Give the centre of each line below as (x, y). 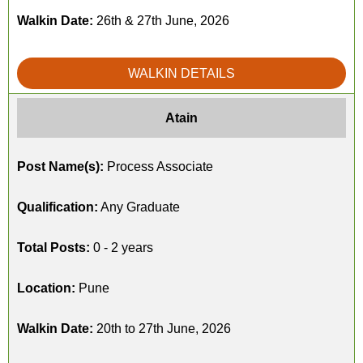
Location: (46, 288)
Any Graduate (139, 207)
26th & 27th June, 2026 (161, 21)
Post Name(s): (60, 167)
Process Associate (158, 167)
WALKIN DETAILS (181, 73)
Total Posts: (53, 248)
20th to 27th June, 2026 (162, 329)
